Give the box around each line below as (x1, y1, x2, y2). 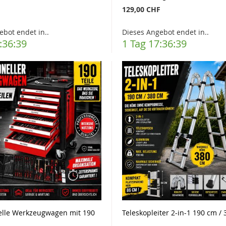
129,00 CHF (122, 5, 160, 15)
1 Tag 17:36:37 (122, 37, 187, 51)
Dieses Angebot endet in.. (122, 27, 209, 37)
